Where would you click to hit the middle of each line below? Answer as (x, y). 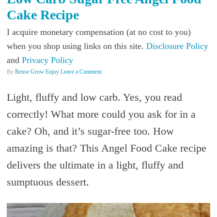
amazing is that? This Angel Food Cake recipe (106, 148)
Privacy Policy (47, 60)
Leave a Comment (81, 71)
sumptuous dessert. (48, 182)
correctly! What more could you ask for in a (101, 114)
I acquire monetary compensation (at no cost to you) (99, 32)
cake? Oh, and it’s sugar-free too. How (90, 131)
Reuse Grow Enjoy (37, 71)
